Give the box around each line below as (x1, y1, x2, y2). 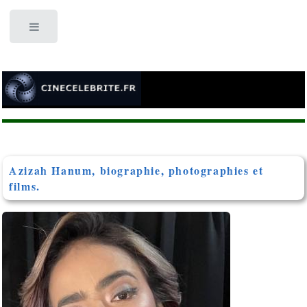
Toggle (69, 23, 101, 36)
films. (9, 178, 40, 194)
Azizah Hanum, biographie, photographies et (9, 162, 264, 178)
